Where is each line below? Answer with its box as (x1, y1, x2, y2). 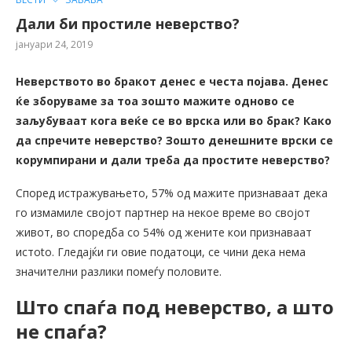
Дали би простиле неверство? (16, 14, 240, 34)
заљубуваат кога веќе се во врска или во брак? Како (16, 113, 332, 129)
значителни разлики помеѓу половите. (16, 264, 222, 280)
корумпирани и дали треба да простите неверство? (16, 152, 330, 168)
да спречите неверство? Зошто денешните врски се (16, 133, 333, 148)
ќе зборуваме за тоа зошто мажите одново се (16, 93, 295, 109)
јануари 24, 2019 (16, 38, 93, 52)
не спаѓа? (16, 318, 107, 345)
